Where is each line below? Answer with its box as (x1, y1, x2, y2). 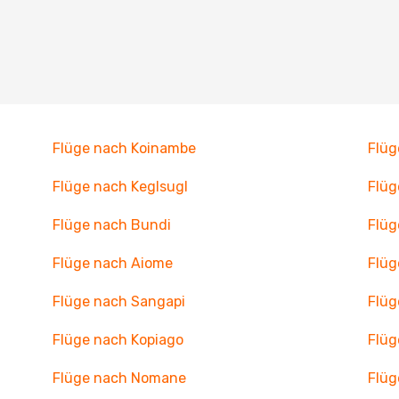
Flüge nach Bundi (52, 216, 171, 233)
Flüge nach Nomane (52, 370, 186, 387)
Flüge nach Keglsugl (52, 178, 188, 195)
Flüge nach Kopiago (52, 331, 183, 348)
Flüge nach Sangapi (52, 293, 185, 310)
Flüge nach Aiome (52, 255, 173, 272)
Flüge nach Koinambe (52, 140, 196, 157)
